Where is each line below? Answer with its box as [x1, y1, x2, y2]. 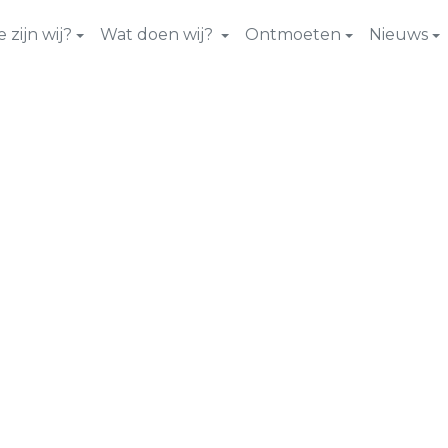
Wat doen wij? [100, 25, 217, 44]
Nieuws [369, 25, 428, 44]
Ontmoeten [245, 25, 341, 44]
